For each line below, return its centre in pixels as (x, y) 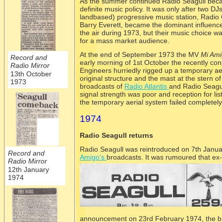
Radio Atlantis (147, 86)
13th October (31, 74)
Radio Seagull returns (116, 135)
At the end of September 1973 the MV (140, 55)
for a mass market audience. (125, 41)
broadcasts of (102, 86)
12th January (28, 170)
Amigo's (93, 157)
